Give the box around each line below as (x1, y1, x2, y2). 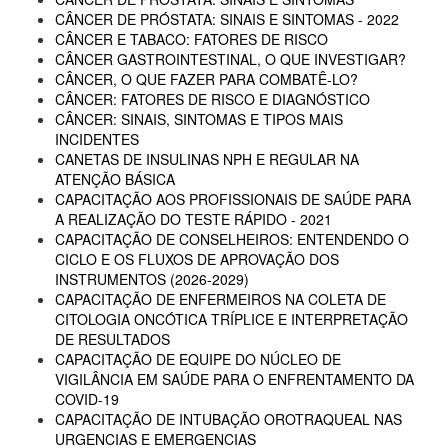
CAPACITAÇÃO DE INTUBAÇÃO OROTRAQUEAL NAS (55, 409, 402, 429)
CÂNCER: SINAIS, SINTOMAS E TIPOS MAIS (55, 109, 343, 129)
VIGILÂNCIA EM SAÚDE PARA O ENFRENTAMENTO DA (55, 369, 414, 389)
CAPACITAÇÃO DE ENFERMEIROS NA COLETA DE (55, 289, 386, 309)
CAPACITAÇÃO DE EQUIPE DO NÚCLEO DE (55, 349, 341, 369)
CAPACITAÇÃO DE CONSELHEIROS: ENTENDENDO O (55, 229, 409, 249)
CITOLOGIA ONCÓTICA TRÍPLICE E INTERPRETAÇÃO (55, 309, 408, 329)
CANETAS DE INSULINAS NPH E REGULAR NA (55, 149, 359, 169)
